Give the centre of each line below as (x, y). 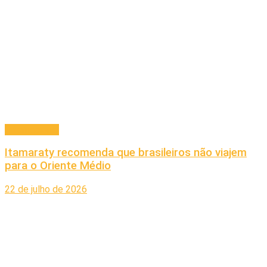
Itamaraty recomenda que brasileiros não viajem (126, 153)
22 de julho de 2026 (46, 190)
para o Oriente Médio (58, 166)
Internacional (32, 129)
